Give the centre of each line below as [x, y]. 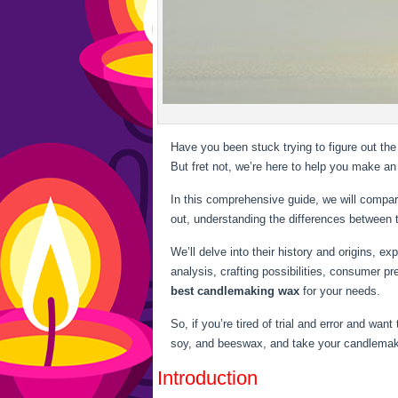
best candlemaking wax [235, 291]
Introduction [207, 378]
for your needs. [340, 291]
